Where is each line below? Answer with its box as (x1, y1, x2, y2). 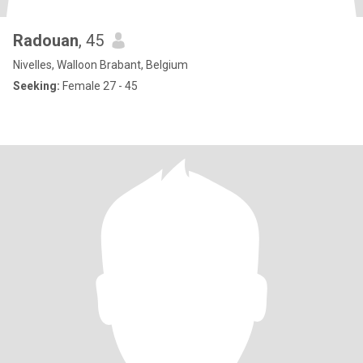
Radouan (13, 31, 79, 50)
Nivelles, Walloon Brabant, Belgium (13, 58, 188, 71)
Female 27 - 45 (60, 79, 138, 92)
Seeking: (13, 79, 60, 92)
